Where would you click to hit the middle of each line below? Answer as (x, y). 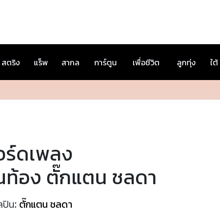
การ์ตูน (106, 62)
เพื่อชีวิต (146, 62)
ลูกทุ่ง (186, 62)
